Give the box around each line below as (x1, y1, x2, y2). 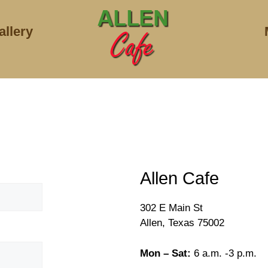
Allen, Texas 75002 (140, 217, 224, 229)
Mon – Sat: (140, 247, 191, 259)
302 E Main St (140, 202, 203, 214)
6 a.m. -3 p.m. (191, 247, 257, 259)
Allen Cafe (140, 169, 219, 188)
